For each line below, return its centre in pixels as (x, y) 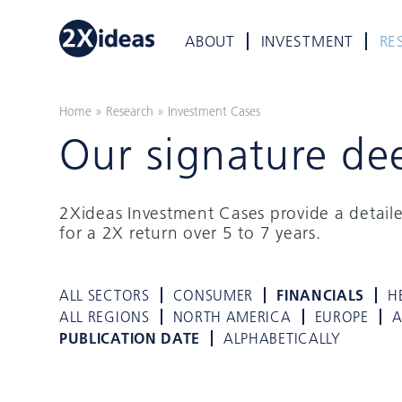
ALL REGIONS (105, 317)
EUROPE (341, 317)
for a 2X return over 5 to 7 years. (190, 232)
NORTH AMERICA (232, 317)
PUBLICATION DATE (130, 338)
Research (130, 112)
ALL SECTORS (105, 295)
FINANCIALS (321, 295)
